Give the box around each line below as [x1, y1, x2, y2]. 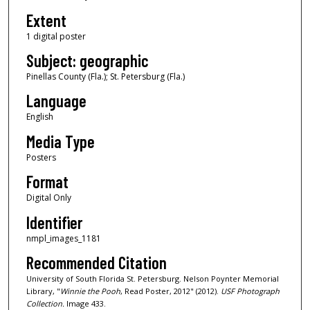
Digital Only [26, 192, 71, 204]
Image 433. [64, 298, 106, 309]
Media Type [26, 131, 95, 152]
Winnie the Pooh [60, 285, 120, 296]
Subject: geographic [26, 50, 148, 71]
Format [26, 172, 69, 192]
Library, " [26, 285, 60, 296]
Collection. [26, 298, 64, 309]
